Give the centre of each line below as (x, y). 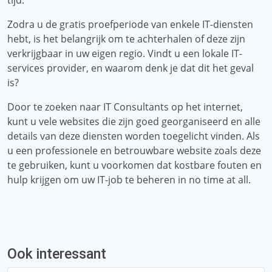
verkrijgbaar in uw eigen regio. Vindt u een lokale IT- (125, 53)
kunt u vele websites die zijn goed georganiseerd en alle (134, 121)
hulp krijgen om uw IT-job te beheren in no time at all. (129, 180)
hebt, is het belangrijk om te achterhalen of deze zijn (126, 39)
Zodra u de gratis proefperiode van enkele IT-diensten (130, 24)
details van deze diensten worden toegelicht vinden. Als (134, 136)
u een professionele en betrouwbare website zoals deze (134, 151)
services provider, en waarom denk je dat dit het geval (131, 68)
